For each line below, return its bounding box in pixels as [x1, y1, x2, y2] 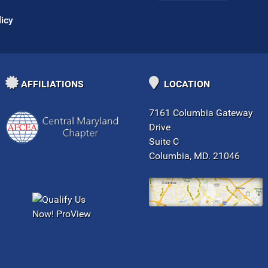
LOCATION [159, 78, 210, 90]
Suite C [149, 135, 179, 147]
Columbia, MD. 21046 [149, 150, 240, 162]
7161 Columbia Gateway [149, 106, 253, 118]
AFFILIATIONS [19, 78, 84, 90]
